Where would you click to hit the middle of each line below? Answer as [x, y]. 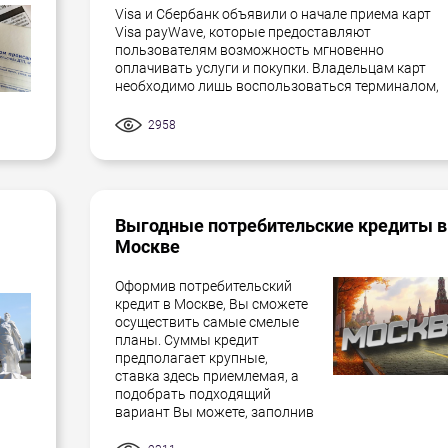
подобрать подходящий [193, 393]
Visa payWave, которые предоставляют [243, 32]
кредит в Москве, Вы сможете [211, 303]
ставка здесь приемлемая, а [207, 375]
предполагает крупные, [191, 357]
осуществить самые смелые [207, 321]
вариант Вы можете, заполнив [214, 411]
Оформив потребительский [203, 285]
